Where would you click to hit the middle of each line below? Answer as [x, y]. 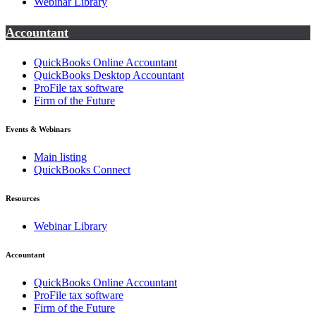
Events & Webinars [38, 129]
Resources [23, 199]
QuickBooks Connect [82, 170]
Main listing [60, 157]
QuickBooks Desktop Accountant [109, 75]
